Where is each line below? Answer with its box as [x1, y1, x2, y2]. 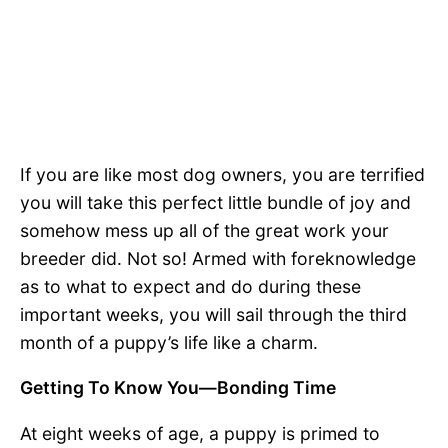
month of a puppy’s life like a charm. [20, 331, 318, 353]
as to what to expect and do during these [20, 275, 361, 297]
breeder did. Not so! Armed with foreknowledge [20, 247, 416, 269]
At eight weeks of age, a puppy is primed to [20, 422, 380, 444]
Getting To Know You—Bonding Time [20, 377, 336, 399]
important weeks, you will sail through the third [20, 303, 407, 325]
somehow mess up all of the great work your [20, 219, 389, 241]
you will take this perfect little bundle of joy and [20, 191, 411, 213]
